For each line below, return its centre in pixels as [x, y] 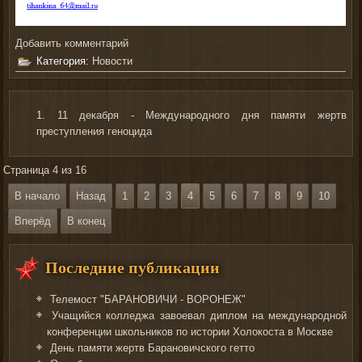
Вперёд [33, 221]
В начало [38, 196]
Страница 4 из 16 [45, 170]
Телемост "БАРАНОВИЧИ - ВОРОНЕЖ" [148, 300]
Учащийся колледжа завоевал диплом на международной [199, 316]
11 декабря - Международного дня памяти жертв [202, 115]
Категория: [65, 61]
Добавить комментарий [72, 44]
